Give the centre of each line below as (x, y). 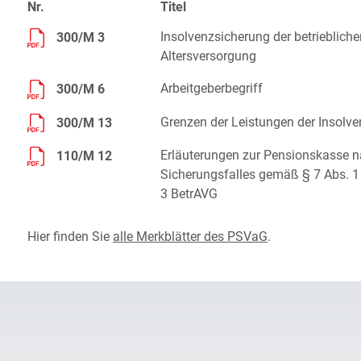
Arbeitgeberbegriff (212, 88)
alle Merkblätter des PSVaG (190, 237)
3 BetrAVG (189, 194)
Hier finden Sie (70, 237)
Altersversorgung (208, 56)
